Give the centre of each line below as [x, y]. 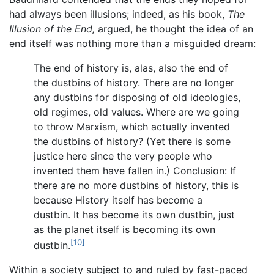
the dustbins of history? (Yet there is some [132, 142]
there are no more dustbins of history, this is [136, 186]
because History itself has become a [118, 200]
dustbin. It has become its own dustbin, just [134, 215]
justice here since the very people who [123, 156]
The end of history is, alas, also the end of [131, 68]
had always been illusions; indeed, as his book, [118, 14]
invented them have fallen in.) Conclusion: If [135, 171]
